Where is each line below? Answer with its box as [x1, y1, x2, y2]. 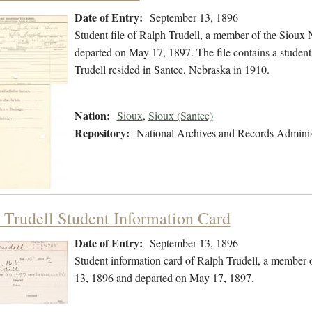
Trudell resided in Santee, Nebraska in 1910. [74, 62, 273, 77]
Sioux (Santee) [148, 108, 213, 123]
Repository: [74, 125, 130, 141]
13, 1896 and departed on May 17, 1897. [74, 270, 254, 286]
